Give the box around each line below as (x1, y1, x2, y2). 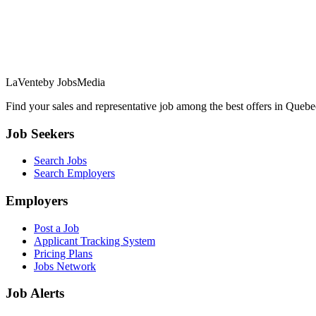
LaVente (6, 75, 43, 88)
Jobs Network (34, 260, 96, 272)
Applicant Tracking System (34, 234, 155, 247)
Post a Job (34, 221, 79, 234)
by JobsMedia (43, 75, 105, 88)
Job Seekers (6, 126, 74, 141)
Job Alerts (6, 286, 64, 301)
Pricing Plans (34, 247, 92, 260)
